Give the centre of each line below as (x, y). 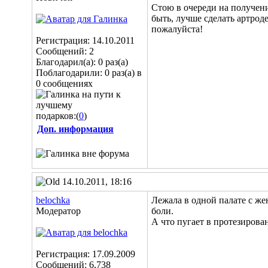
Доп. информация (75, 129)
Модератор (58, 211)
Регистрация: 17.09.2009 (86, 254)
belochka (53, 200)
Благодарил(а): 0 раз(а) (82, 62)
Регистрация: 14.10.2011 (85, 40)
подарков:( (57, 116)
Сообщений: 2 (65, 51)
